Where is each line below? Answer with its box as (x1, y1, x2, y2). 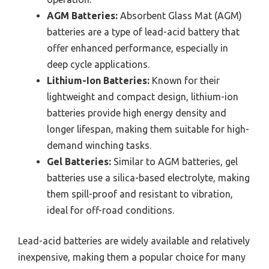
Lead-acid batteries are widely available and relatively (18, 235, 250, 247)
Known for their (150, 75, 220, 86)
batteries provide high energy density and (47, 107, 226, 119)
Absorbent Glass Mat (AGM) (118, 10, 242, 22)
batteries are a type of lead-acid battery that (47, 26, 240, 38)
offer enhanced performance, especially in (47, 43, 228, 54)
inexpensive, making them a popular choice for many (18, 252, 246, 263)
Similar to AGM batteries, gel (111, 156, 238, 168)
